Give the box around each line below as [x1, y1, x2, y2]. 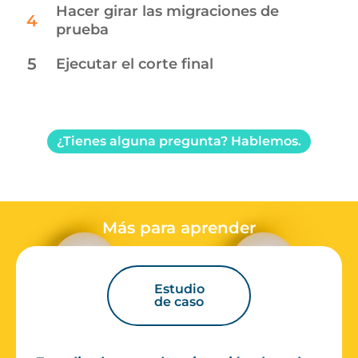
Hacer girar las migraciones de [56, 2, 279, 20]
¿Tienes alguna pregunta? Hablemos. [57, 133, 301, 149]
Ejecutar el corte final [56, 54, 213, 73]
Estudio [153, 280, 205, 296]
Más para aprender [102, 217, 256, 237]
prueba [56, 20, 109, 38]
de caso [154, 293, 204, 309]
